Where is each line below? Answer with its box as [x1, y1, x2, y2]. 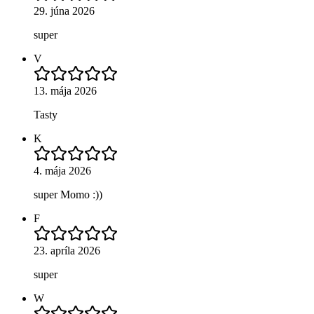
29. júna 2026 [34, 4, 95, 17]
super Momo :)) [34, 188, 102, 200]
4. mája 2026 [34, 164, 91, 177]
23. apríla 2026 [34, 244, 100, 257]
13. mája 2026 [34, 84, 97, 97]
